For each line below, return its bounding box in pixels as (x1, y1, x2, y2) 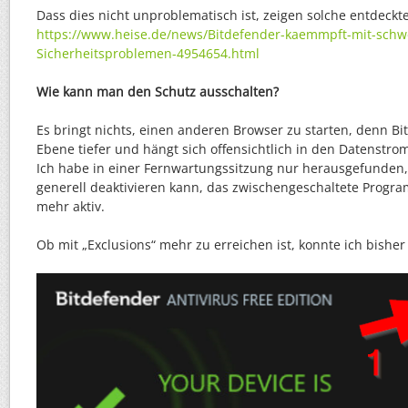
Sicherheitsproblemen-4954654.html (36, 44, 260, 62)
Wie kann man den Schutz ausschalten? (36, 82, 279, 100)
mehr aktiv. (36, 197, 105, 215)
